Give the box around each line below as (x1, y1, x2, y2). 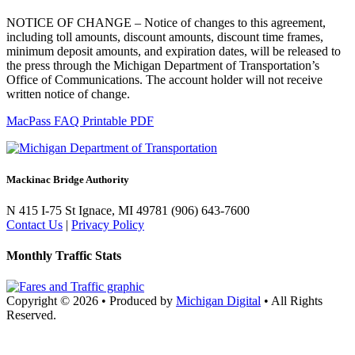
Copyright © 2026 (6, 294, 101, 308)
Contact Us (6, 217, 63, 231)
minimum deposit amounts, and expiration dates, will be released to (6, 44, 341, 59)
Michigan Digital (176, 294, 261, 308)
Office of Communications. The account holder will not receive (6, 73, 323, 87)
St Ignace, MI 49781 (65, 203, 168, 217)
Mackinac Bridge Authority (6, 173, 129, 185)
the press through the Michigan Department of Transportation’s (6, 59, 319, 73)
